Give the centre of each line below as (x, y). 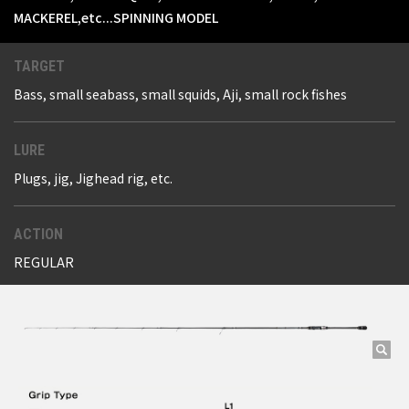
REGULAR (44, 262)
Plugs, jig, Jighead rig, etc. (93, 178)
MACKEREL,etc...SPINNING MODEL (116, 18)
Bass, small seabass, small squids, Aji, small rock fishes (180, 94)
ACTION (38, 235)
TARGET (39, 67)
